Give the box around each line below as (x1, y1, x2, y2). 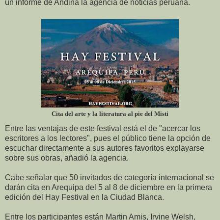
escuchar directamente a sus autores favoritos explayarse (5, 143, 204, 152)
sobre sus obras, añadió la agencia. (5, 153, 129, 162)
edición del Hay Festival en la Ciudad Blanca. (5, 192, 164, 201)
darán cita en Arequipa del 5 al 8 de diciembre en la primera (5, 183, 212, 192)
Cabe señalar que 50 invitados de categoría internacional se (5, 173, 214, 182)
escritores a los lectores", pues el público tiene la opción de (5, 134, 211, 142)
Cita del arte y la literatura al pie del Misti (52, 110, 168, 117)
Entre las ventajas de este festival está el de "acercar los (5, 124, 200, 133)
